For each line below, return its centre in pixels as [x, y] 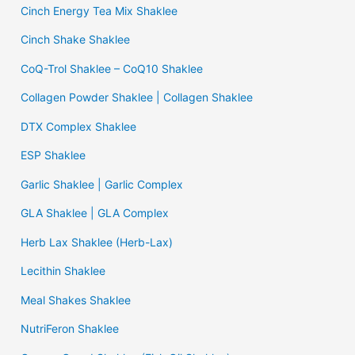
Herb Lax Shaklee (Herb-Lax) [97, 242]
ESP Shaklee [53, 155]
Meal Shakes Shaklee [76, 300]
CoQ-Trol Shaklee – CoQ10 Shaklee [112, 68]
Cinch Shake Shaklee [76, 40]
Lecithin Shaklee [63, 271]
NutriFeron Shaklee [70, 329]
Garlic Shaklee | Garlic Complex [102, 184]
